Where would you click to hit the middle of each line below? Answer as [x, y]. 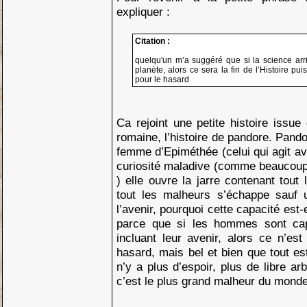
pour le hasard [162, 79]
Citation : [152, 41]
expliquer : [143, 12]
